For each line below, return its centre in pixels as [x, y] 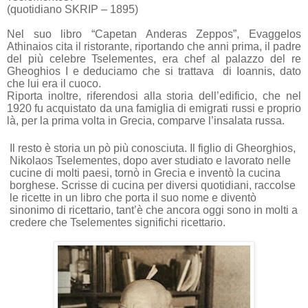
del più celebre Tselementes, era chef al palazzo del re [154, 58]
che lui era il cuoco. [54, 83]
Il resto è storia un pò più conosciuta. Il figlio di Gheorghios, [153, 148]
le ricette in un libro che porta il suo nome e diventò [133, 197]
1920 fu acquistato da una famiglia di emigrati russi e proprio [154, 108]
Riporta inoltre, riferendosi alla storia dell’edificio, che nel [154, 96]
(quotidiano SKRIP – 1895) [73, 9]
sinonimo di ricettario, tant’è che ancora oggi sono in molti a [154, 210]
